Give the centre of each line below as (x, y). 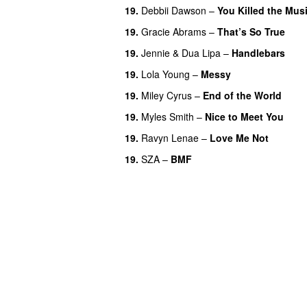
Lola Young (165, 74)
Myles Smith (168, 116)
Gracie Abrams (174, 31)
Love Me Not (239, 137)
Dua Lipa (201, 52)
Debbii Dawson (174, 10)
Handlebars (258, 52)
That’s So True (251, 31)
